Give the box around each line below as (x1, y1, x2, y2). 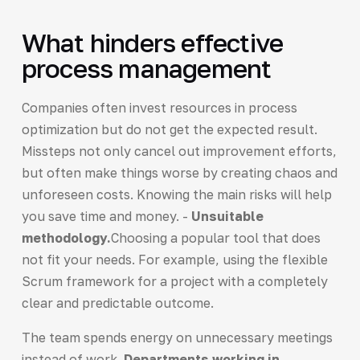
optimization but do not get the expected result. (21, 121, 317, 137)
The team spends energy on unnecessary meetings (21, 329, 333, 346)
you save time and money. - (21, 207, 191, 224)
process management (21, 52, 272, 84)
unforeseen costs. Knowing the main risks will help (21, 186, 332, 202)
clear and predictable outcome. (21, 294, 214, 311)
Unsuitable (190, 207, 264, 224)
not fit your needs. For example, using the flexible (21, 251, 328, 268)
